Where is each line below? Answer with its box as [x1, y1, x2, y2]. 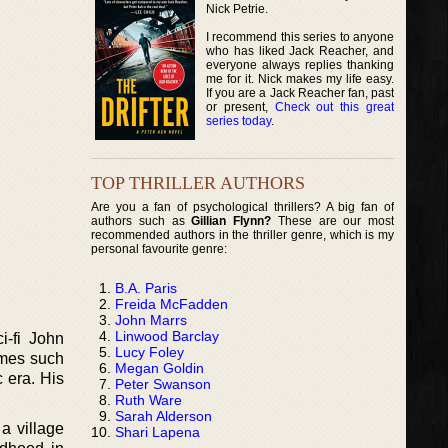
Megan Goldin [115, 359, 204, 376]
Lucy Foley [115, 343, 184, 360]
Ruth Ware [115, 391, 182, 408]
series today [206, 113, 271, 128]
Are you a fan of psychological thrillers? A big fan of [91, 199, 395, 214]
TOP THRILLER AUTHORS [91, 172, 305, 193]
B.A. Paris [115, 279, 177, 296]
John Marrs [115, 311, 187, 328]
